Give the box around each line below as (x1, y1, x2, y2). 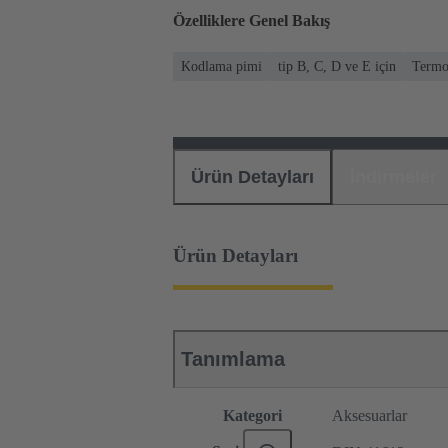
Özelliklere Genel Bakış (173, 12, 330, 30)
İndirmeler (350, 166, 437, 187)
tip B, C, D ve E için (278, 58, 396, 74)
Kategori (222, 407, 282, 425)
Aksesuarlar (332, 407, 407, 425)
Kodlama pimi (181, 58, 262, 74)
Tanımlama (181, 348, 285, 371)
